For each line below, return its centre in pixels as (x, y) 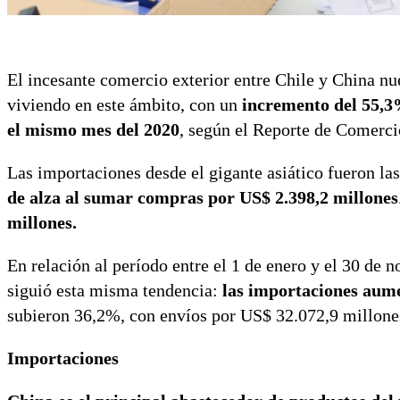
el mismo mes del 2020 (93, 130)
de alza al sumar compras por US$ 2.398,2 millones (203, 198)
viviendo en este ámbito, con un (122, 105)
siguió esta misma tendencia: (115, 291)
